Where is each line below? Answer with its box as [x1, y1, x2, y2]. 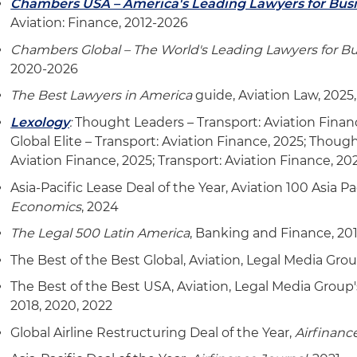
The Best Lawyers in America [10, 88, 193, 104]
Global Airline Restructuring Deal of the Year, [10, 324, 296, 340]
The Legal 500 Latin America [10, 226, 190, 241]
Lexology [10, 114, 70, 130]
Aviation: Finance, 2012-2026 [10, 15, 189, 31]
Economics [10, 198, 82, 214]
